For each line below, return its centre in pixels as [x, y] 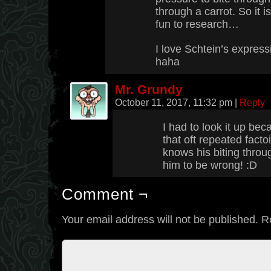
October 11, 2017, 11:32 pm [175, 102]
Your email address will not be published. [160, 220]
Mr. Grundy [149, 89]
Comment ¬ [105, 194]
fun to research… [197, 24]
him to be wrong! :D [210, 165]
